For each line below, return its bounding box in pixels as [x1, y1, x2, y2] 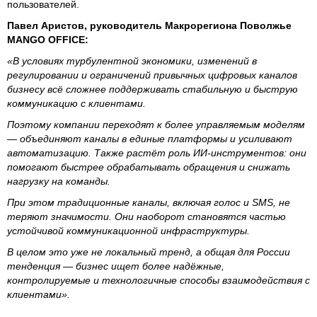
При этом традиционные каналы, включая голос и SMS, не [7, 196, 290, 208]
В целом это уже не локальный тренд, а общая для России [7, 246, 290, 258]
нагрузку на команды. [7, 175, 110, 187]
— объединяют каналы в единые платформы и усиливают [7, 132, 292, 144]
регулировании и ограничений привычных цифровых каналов [7, 69, 297, 81]
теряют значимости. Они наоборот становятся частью [7, 210, 286, 222]
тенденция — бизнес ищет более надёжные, [7, 260, 224, 272]
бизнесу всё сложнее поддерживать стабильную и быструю [7, 83, 298, 95]
